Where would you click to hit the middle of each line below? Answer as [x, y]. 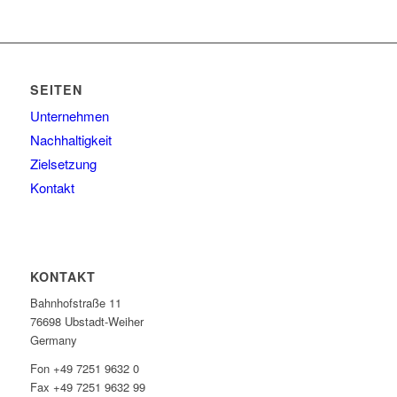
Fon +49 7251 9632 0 [84, 369]
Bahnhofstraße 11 [75, 303]
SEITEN [56, 90]
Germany [53, 340]
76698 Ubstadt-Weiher [86, 322]
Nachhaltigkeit [70, 140]
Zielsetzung [63, 164]
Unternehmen [69, 116]
